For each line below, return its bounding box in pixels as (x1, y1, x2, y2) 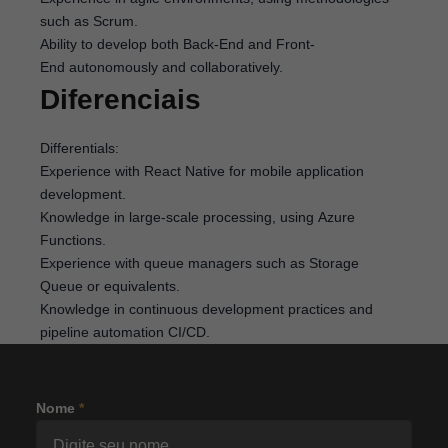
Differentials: (40, 140, 119, 156)
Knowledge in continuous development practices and (40, 301, 373, 317)
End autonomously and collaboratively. (40, 59, 283, 75)
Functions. (40, 232, 106, 248)
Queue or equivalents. (40, 278, 180, 294)
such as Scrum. (40, 13, 138, 29)
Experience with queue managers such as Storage (40, 255, 359, 271)
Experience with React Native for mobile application (40, 163, 364, 179)
